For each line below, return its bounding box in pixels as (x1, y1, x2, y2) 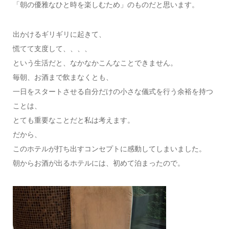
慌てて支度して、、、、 (12, 44, 91, 53)
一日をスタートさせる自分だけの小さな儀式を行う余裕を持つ (12, 87, 213, 96)
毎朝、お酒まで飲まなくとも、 (12, 73, 113, 82)
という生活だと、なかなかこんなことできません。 (12, 59, 177, 67)
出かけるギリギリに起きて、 (12, 30, 106, 39)
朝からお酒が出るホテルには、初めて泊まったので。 (12, 159, 185, 168)
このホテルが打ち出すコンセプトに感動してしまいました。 (12, 145, 206, 153)
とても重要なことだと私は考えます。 (12, 116, 134, 125)
